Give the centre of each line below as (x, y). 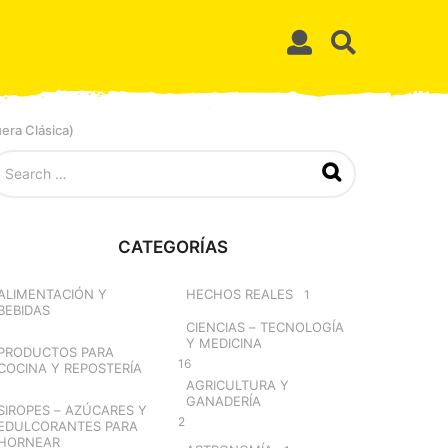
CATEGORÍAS (172, 246)
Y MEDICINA (223, 342)
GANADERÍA (223, 400)
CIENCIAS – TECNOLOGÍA (264, 326)
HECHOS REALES (239, 293)
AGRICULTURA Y (237, 384)
